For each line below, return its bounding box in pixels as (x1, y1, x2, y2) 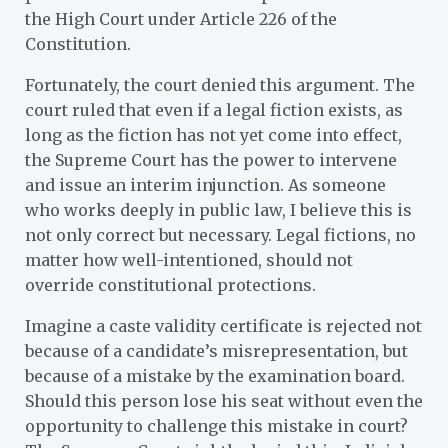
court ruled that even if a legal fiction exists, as (25, 99, 403, 120)
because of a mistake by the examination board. (25, 365, 405, 386)
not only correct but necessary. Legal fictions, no (25, 224, 416, 245)
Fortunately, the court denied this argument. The (25, 74, 415, 95)
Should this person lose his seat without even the (25, 390, 423, 411)
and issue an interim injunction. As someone (25, 174, 386, 195)
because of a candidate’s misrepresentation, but (25, 340, 408, 361)
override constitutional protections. (25, 274, 316, 295)
